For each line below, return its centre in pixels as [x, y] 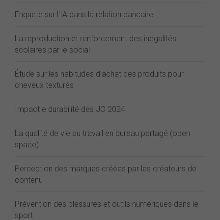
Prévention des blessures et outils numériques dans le [107, 204]
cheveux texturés [44, 85]
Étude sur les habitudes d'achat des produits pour [99, 74]
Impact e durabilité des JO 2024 [70, 109]
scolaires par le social [52, 50]
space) [27, 145]
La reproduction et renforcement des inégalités [96, 39]
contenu [29, 180]
